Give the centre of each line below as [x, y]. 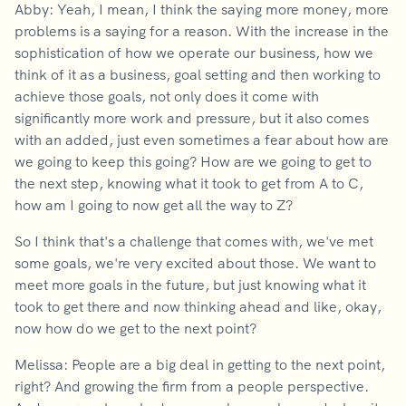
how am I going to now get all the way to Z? [154, 205]
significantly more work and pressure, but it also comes [192, 118]
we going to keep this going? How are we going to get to [193, 161]
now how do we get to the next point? [137, 328]
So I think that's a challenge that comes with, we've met [194, 241]
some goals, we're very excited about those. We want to [195, 263]
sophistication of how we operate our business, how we [194, 53]
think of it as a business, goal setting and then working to [198, 74]
